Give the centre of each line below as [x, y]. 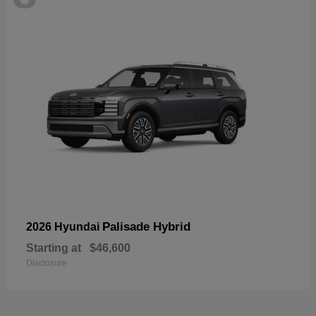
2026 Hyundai [64, 226]
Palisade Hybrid [146, 226]
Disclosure [47, 263]
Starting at [54, 248]
